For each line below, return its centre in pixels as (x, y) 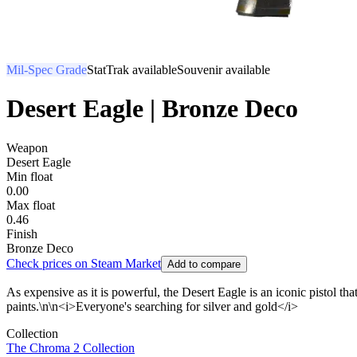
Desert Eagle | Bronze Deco (152, 109)
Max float (31, 205)
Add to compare (204, 264)
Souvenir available (224, 70)
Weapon (27, 147)
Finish (22, 233)
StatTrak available (132, 70)
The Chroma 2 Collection (71, 347)
